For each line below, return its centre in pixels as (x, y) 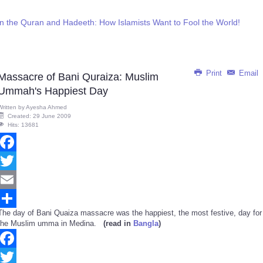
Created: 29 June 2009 (39, 116)
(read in (118, 223)
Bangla (146, 223)
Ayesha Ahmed (46, 107)
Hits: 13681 (23, 125)
